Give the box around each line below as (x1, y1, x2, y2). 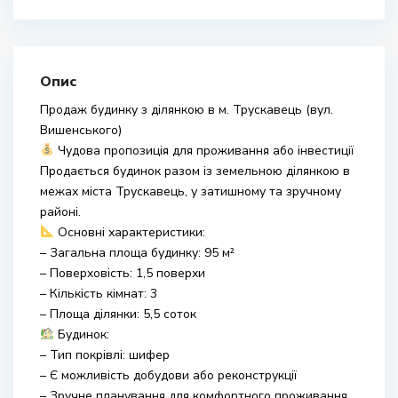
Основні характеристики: (53, 224, 205, 241)
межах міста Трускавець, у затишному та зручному (40, 183, 341, 200)
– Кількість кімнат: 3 (40, 285, 157, 302)
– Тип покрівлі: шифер (40, 346, 170, 363)
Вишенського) (40, 122, 122, 139)
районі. (40, 203, 81, 220)
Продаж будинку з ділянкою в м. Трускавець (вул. (40, 101, 333, 118)
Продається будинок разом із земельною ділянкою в (40, 163, 350, 179)
